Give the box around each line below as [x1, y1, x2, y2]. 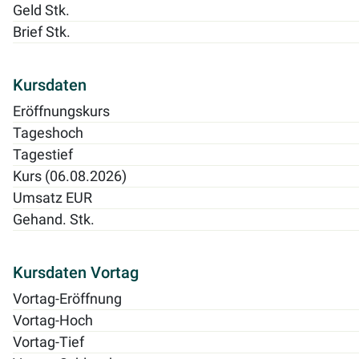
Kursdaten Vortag [13, 262, 139, 282]
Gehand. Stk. [13, 211, 95, 228]
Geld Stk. [13, 2, 70, 18]
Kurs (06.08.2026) [13, 167, 127, 184]
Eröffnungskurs [13, 103, 110, 119]
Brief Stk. [13, 23, 71, 40]
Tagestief [13, 146, 73, 163]
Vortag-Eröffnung [13, 290, 122, 307]
